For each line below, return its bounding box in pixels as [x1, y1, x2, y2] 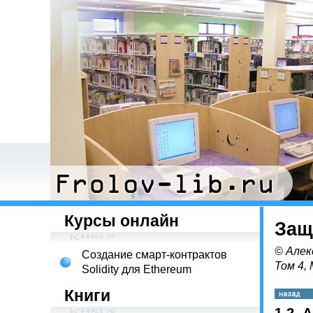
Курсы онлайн [64, 212, 179, 230]
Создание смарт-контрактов [82, 249, 227, 261]
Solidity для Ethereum [82, 263, 191, 275]
